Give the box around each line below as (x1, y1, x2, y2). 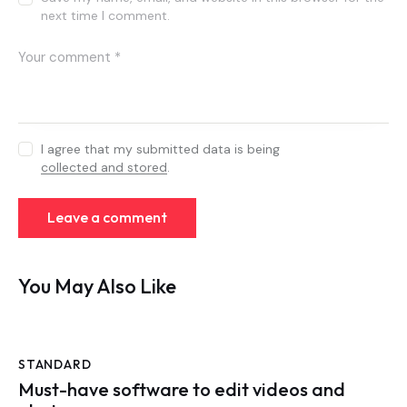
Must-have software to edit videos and (18, 378, 345, 402)
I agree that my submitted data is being (41, 140, 281, 157)
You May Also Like (18, 273, 176, 299)
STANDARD (18, 355, 92, 372)
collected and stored (41, 158, 168, 175)
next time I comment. (41, 7, 171, 25)
